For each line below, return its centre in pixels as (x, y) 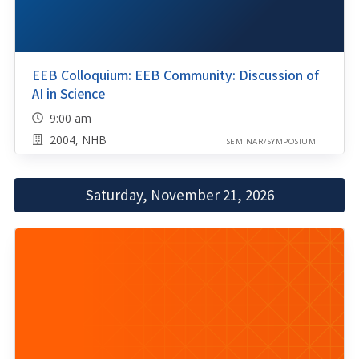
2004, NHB (78, 139)
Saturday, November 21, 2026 (179, 195)
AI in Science (68, 94)
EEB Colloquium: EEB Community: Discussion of (175, 76)
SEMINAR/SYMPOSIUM (271, 141)
